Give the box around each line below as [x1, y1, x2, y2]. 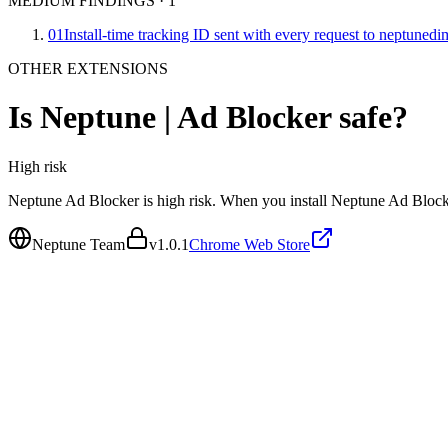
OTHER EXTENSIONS [8, 60, 168, 77]
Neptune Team [32, 235, 125, 253]
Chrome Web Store [189, 235, 310, 253]
